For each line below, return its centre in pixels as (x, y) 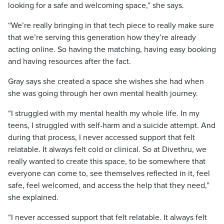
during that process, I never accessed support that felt (101, 137)
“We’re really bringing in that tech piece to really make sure (111, 25)
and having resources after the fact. (69, 61)
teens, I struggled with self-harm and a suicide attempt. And (112, 125)
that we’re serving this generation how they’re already (102, 37)
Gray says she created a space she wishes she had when (106, 81)
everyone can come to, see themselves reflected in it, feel (109, 173)
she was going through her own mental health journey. (103, 93)
